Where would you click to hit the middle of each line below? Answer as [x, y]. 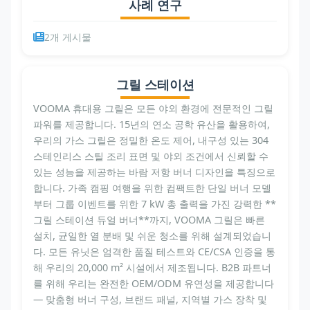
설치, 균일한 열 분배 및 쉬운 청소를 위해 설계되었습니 [152, 235]
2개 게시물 [68, 37]
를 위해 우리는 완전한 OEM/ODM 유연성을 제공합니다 [154, 283]
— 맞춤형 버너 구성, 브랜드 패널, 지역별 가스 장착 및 [150, 299]
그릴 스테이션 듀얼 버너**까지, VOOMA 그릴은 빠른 [149, 219]
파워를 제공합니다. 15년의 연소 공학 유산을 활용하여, [152, 124]
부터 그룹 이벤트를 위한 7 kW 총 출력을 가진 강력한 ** [155, 203]
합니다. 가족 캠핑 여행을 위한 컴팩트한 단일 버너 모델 [152, 188]
